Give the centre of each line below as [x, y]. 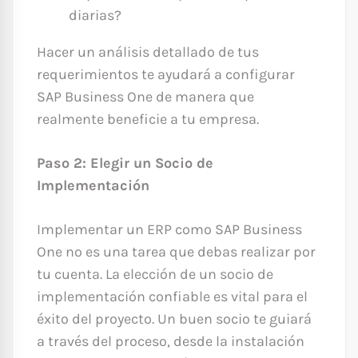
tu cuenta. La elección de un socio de [155, 274]
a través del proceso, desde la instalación [171, 342]
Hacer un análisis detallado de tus [148, 52]
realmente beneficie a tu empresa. [148, 119]
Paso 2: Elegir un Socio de [125, 163]
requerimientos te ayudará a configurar [166, 75]
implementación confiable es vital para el [172, 297]
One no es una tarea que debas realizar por [176, 252]
